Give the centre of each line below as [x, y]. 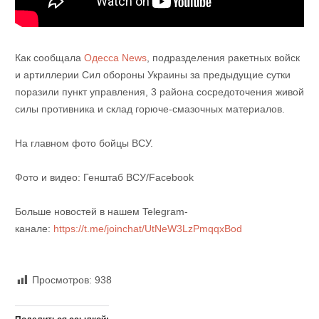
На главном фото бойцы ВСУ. [84, 143]
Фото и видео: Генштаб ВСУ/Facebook [104, 178]
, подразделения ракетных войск [223, 58]
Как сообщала [48, 58]
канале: [32, 229]
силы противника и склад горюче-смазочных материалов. [150, 109]
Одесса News [114, 58]
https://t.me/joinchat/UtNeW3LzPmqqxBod [146, 229]
